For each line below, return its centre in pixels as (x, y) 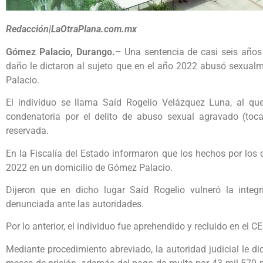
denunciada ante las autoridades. (75, 204)
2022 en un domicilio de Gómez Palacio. (89, 167)
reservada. (27, 131)
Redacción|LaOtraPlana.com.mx (71, 29)
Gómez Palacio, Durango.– (65, 52)
